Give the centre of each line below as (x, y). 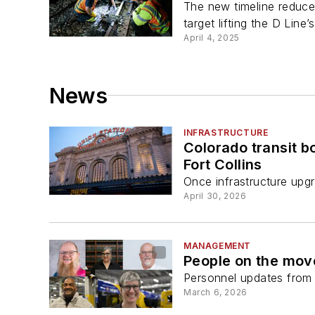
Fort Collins (223, 164)
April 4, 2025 (212, 37)
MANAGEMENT (217, 246)
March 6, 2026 (216, 292)
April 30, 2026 (215, 195)
